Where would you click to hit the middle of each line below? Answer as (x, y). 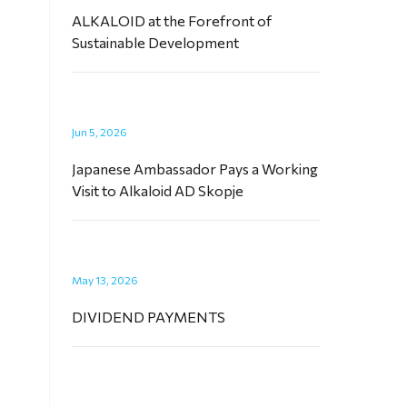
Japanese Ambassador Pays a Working (195, 169)
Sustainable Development (156, 42)
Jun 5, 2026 (100, 132)
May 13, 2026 (105, 280)
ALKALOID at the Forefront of (172, 20)
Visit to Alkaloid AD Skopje (158, 190)
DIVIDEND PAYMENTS (149, 317)
